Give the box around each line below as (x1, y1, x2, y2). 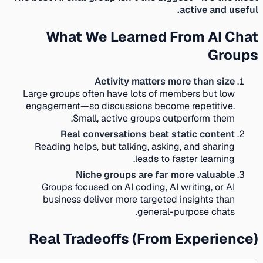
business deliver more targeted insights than (48, 193, 240, 205)
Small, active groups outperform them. (77, 112, 240, 125)
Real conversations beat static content (65, 128, 240, 141)
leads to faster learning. (140, 153, 240, 166)
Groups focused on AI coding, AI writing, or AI (46, 180, 240, 193)
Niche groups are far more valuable (80, 168, 240, 181)
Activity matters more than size (99, 75, 240, 88)
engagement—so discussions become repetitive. (31, 100, 240, 113)
